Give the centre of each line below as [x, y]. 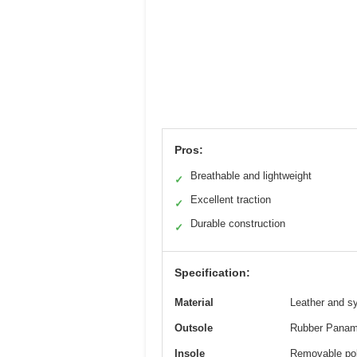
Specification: [212, 272]
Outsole [194, 328]
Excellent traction [231, 199]
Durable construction [238, 223]
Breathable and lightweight [251, 175]
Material [194, 302]
